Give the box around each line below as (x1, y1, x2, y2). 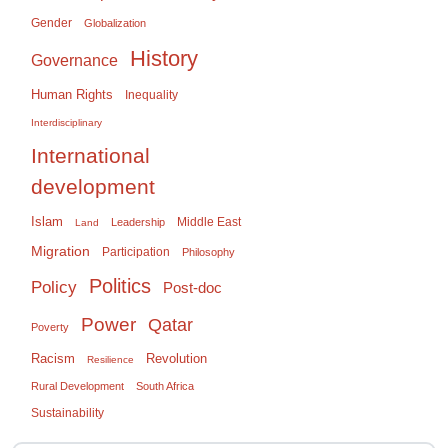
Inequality (125, 87, 178, 102)
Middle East (177, 214, 241, 229)
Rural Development (31, 379, 124, 392)
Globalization (84, 16, 146, 29)
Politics (89, 274, 151, 297)
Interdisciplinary (31, 116, 102, 128)
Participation (102, 244, 170, 259)
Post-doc (163, 278, 222, 296)
